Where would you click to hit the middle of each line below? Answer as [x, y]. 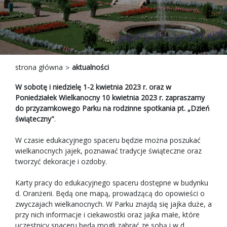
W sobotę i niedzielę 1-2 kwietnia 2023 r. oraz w [93, 87]
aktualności [90, 67]
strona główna [39, 67]
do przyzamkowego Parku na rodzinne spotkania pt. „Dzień [112, 108]
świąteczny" [35, 119]
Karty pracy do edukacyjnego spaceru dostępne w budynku [112, 183]
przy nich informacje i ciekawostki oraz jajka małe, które [107, 215]
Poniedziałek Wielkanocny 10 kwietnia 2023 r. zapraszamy [110, 98]
